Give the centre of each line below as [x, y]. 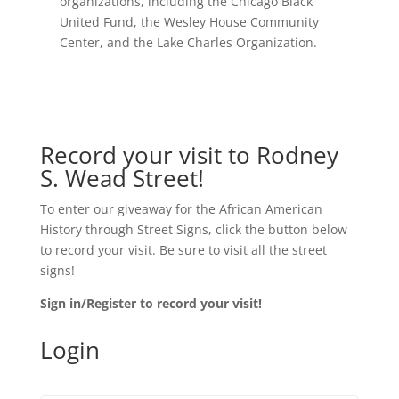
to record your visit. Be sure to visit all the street [183, 250]
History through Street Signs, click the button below [193, 230]
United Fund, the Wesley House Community [190, 22]
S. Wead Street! [122, 179]
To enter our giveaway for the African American [181, 209]
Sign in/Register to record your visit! [151, 304]
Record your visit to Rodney [189, 155]
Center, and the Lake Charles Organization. [189, 43]
